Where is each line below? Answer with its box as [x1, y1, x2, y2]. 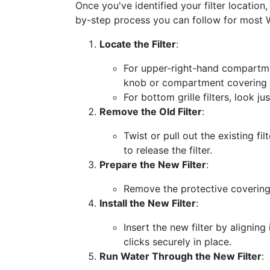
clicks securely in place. [124, 236, 231, 248]
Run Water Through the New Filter [99, 250, 262, 262]
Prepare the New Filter [99, 159, 206, 171]
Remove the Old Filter [99, 105, 202, 118]
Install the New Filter [99, 197, 196, 209]
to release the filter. [124, 144, 212, 156]
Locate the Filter [99, 38, 176, 50]
